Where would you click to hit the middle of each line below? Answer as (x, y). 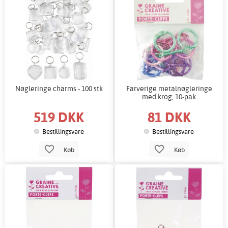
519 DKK (59, 117)
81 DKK (169, 117)
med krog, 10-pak (169, 97)
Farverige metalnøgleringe (169, 89)
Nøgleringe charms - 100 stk (59, 89)
